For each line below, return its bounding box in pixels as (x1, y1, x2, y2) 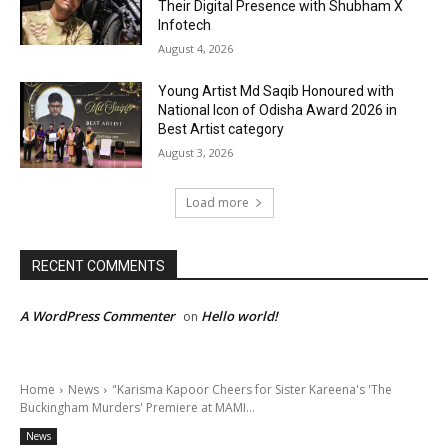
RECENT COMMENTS (32, 257, 165, 274)
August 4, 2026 (158, 41, 234, 57)
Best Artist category (158, 121, 285, 138)
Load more (185, 193, 249, 211)
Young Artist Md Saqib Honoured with (158, 83, 395, 100)
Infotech (158, 17, 212, 34)
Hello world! (201, 306, 278, 325)
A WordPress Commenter (20, 306, 175, 325)
